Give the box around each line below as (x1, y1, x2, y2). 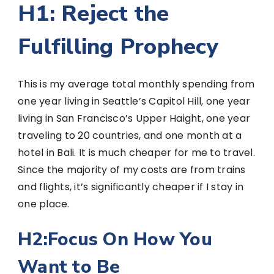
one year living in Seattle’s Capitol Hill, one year (18, 94, 250, 108)
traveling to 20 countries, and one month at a (18, 128, 242, 143)
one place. (18, 196, 70, 211)
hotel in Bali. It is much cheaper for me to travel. (18, 145, 255, 160)
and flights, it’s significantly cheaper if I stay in (18, 179, 243, 194)
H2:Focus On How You (18, 226, 212, 252)
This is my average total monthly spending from (18, 76, 255, 91)
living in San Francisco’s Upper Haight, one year (18, 111, 250, 125)
